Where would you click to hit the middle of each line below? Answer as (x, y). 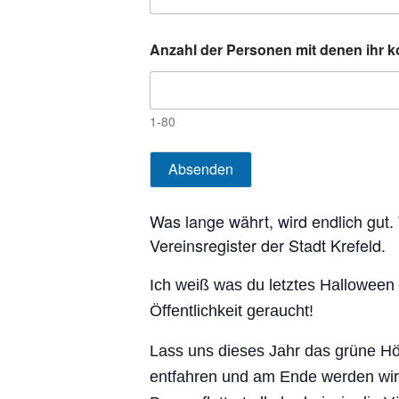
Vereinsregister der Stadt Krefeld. (268, 244)
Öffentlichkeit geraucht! (232, 310)
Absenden (201, 169)
